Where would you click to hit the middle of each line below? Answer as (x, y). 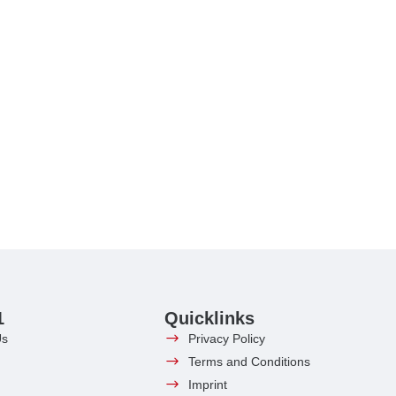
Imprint (208, 384)
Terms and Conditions (250, 361)
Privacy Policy (227, 338)
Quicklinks (209, 318)
